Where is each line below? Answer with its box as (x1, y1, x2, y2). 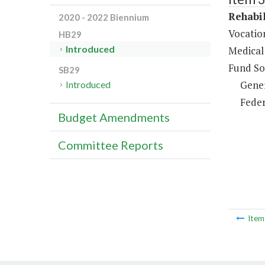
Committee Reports (58, 138, 163, 153)
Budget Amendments (58, 110, 170, 125)
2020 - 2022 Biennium (59, 12, 149, 23)
